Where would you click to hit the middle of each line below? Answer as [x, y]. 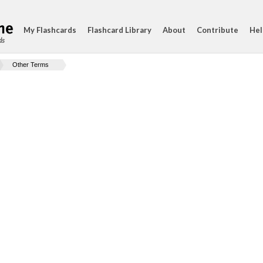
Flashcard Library [119, 30]
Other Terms [31, 65]
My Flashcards [50, 30]
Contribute [218, 30]
